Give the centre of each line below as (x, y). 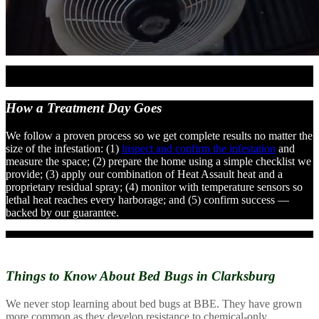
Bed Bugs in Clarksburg (207, 276)
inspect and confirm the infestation (199, 148)
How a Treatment (57, 108)
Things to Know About (72, 276)
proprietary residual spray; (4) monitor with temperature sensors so (154, 187)
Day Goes (135, 108)
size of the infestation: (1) (64, 148)
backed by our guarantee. (62, 212)
